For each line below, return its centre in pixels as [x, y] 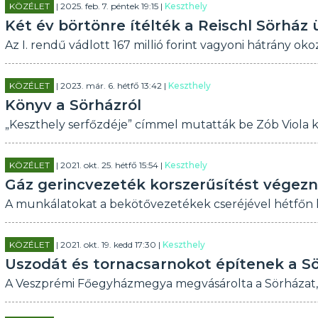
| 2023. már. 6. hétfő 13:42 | [111, 86]
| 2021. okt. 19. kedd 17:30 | [108, 245]
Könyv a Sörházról [73, 105]
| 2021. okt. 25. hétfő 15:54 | [109, 165]
